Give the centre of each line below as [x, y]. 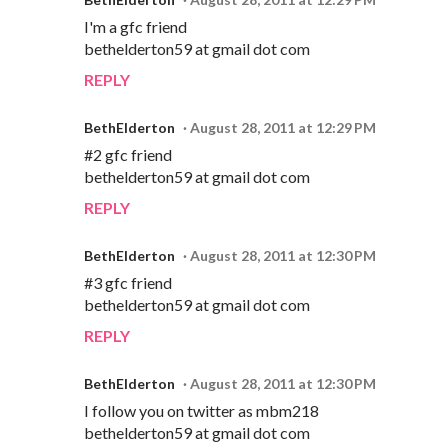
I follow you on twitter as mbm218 [201, 410]
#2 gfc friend [128, 154]
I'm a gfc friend [135, 26]
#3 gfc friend [128, 282]
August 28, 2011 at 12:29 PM [283, 127]
